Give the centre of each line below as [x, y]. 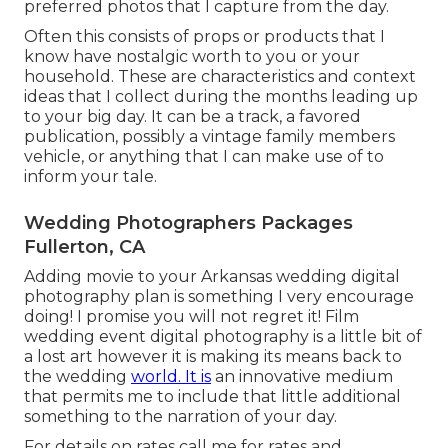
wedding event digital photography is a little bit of [223, 337]
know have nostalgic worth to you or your [192, 57]
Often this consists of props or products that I [204, 37]
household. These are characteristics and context [220, 77]
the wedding [77, 377]
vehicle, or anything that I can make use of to [204, 157]
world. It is [171, 377]
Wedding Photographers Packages [188, 223]
